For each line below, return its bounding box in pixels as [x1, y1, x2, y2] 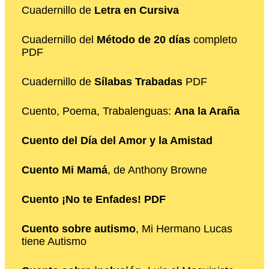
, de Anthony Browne [107, 164, 207, 177]
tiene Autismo [22, 235, 86, 248]
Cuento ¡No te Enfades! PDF [22, 193, 166, 206]
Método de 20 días [97, 34, 190, 46]
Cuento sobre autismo [22, 223, 136, 235]
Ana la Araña [174, 105, 240, 118]
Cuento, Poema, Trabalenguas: [22, 105, 174, 118]
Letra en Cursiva [94, 4, 179, 17]
